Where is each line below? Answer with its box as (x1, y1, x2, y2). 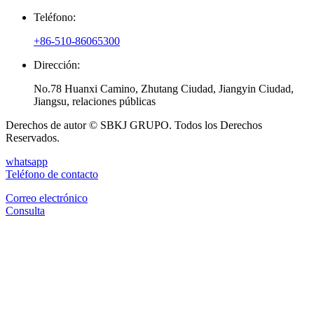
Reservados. (6, 132, 60, 144)
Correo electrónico (6, 192, 88, 205)
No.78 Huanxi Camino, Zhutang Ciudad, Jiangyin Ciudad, (34, 83, 294, 95)
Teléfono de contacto (6, 168, 98, 181)
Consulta (6, 205, 45, 217)
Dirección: (34, 59, 80, 71)
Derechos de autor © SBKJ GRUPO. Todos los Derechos (6, 119, 262, 132)
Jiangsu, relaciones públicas (34, 95, 156, 108)
